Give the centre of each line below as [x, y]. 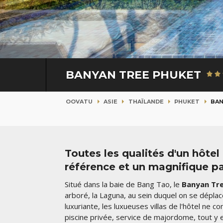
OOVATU [79, 101]
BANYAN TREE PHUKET [135, 75]
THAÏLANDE [146, 101]
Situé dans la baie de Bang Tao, [118, 184]
